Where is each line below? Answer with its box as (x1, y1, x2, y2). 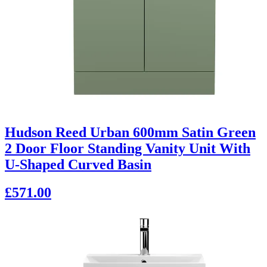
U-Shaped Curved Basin (5, 156, 151, 172)
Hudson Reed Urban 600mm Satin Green (5, 124, 256, 140)
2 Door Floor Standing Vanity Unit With (5, 140, 250, 156)
